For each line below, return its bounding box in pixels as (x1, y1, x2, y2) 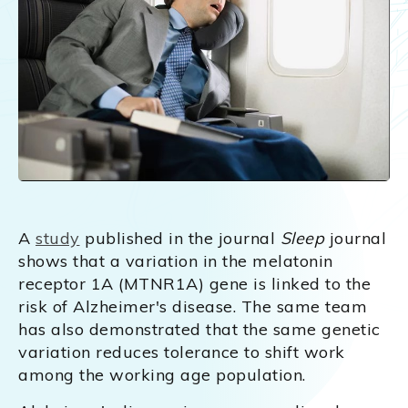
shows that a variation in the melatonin (18, 250, 333, 271)
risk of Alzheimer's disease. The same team (18, 295, 367, 317)
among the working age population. (18, 363, 321, 385)
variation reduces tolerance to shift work (18, 341, 345, 362)
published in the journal (79, 227, 280, 249)
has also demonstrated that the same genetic (18, 318, 381, 340)
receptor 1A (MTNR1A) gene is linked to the (18, 272, 371, 294)
